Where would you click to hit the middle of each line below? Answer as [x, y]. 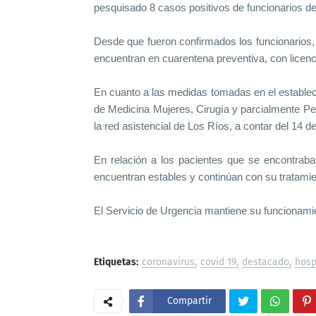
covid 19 [218, 262]
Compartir [189, 300]
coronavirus [168, 262]
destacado [266, 262]
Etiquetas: [116, 262]
